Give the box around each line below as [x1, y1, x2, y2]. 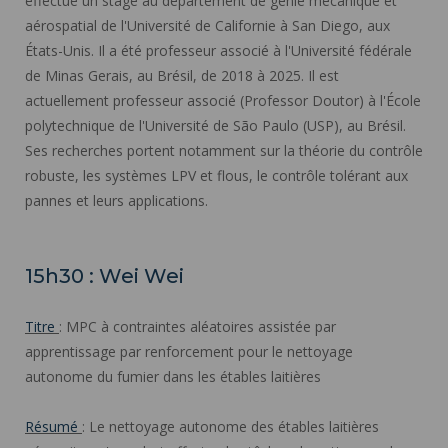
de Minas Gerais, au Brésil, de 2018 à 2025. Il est [25, 65, 339, 85]
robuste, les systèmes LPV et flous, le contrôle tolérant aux [25, 165, 408, 185]
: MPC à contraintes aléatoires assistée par [59, 316, 336, 336]
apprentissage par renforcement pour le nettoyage [25, 341, 353, 361]
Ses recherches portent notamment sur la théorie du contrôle [25, 140, 423, 160]
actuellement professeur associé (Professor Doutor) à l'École [25, 90, 421, 110]
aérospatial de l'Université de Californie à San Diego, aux [25, 15, 390, 35]
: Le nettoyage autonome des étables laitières [82, 416, 379, 436]
